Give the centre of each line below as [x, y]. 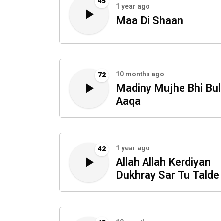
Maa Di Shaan [149, 21]
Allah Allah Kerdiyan [163, 163]
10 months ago [140, 74]
